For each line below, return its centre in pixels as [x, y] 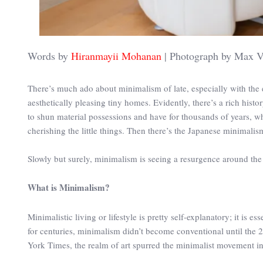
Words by [49, 56]
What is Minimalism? [69, 187]
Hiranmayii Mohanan [116, 56]
